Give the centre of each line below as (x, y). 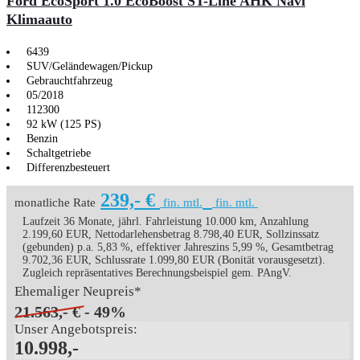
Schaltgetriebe (59, 153)
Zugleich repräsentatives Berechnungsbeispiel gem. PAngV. (157, 272)
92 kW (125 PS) (64, 124)
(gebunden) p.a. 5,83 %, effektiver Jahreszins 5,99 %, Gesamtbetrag (178, 247)
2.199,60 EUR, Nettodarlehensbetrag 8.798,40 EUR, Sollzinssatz (171, 234)
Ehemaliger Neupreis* (78, 291)
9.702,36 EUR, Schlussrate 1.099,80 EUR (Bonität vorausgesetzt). (174, 260)
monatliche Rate (55, 202)
